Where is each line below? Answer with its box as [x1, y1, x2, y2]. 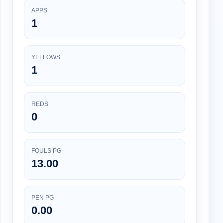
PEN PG [31, 194, 54, 202]
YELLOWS [31, 54, 60, 61]
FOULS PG [31, 147, 61, 155]
